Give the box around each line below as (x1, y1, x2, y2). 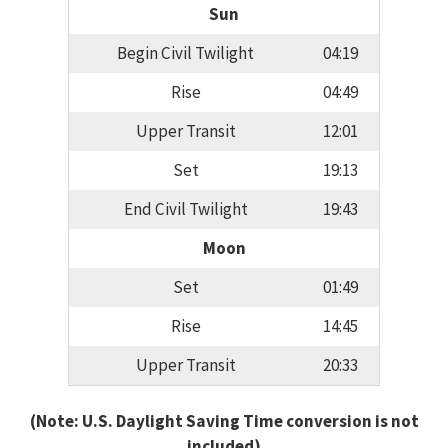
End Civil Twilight (123, 198, 248, 221)
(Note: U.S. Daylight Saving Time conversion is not (29, 409, 419, 432)
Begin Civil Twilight (117, 42, 254, 65)
